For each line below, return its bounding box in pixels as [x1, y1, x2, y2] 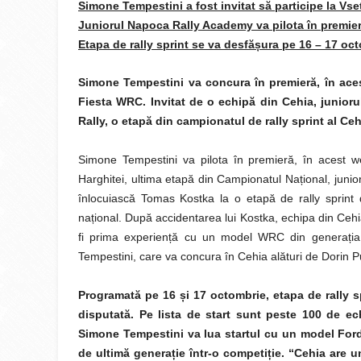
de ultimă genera [78, 346, 172, 359]
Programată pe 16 [78, 288, 180, 301]
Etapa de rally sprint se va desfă [78, 38, 255, 51]
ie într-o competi [175, 346, 268, 359]
